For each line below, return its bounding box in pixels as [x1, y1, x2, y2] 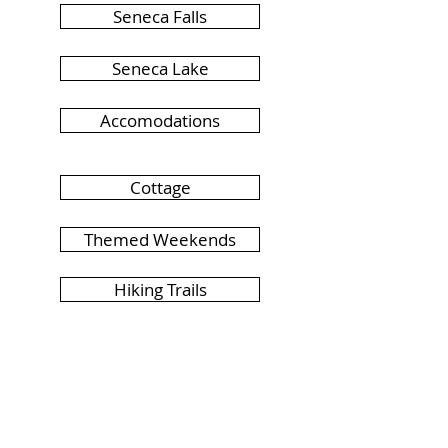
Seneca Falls [113, 5, 207, 28]
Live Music [119, 346, 201, 369]
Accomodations [100, 109, 220, 132]
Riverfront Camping [83, 398, 237, 421]
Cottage [129, 176, 191, 199]
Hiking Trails [113, 278, 207, 301]
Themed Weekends [84, 228, 236, 251]
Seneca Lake [111, 57, 209, 80]
